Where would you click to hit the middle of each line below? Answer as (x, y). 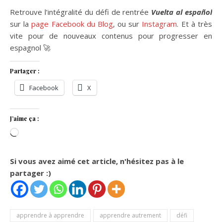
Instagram (160, 24)
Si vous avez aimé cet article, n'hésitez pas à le (97, 161)
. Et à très (195, 24)
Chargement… (42, 134)
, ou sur (127, 24)
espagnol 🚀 (30, 48)
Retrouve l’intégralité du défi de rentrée (81, 12)
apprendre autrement (130, 216)
